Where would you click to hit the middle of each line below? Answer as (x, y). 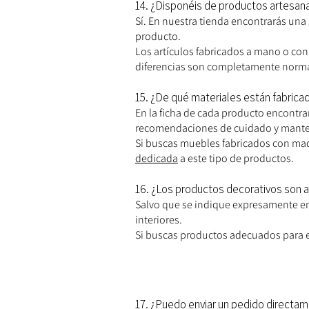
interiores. (159, 220)
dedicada (157, 159)
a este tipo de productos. (236, 159)
